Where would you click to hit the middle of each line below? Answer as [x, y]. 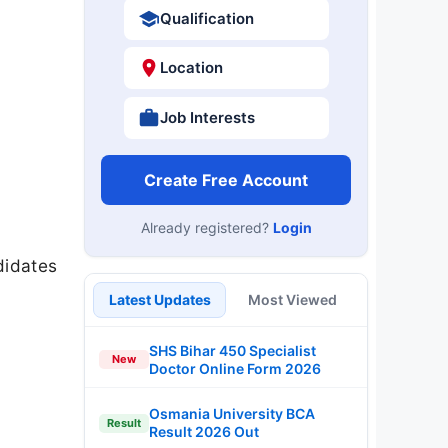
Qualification [206, 18]
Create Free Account [226, 179]
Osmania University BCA [232, 413]
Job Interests [207, 117]
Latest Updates [159, 299]
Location [191, 67]
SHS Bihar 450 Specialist [232, 350]
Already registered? [206, 227]
